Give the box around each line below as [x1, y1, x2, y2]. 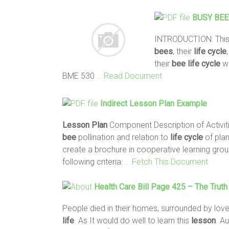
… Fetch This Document [125, 156, 208, 167]
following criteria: [62, 156, 125, 167]
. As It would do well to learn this [74, 215, 191, 225]
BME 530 [62, 71, 97, 81]
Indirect [100, 98, 129, 108]
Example [174, 98, 207, 108]
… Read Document [97, 71, 162, 81]
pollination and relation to [76, 132, 170, 142]
